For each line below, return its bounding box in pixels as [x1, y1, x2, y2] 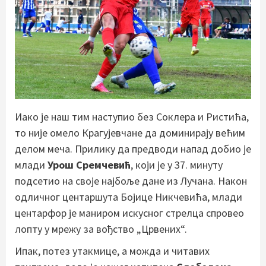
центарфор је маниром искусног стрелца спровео [15, 206, 244, 220]
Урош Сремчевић [47, 158, 131, 172]
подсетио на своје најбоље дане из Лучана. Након [15, 174, 247, 188]
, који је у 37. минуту [131, 158, 223, 172]
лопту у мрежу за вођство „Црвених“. [15, 222, 187, 236]
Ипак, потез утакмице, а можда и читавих [15, 244, 210, 258]
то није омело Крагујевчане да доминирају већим [15, 126, 245, 140]
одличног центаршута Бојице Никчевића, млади [15, 190, 242, 204]
